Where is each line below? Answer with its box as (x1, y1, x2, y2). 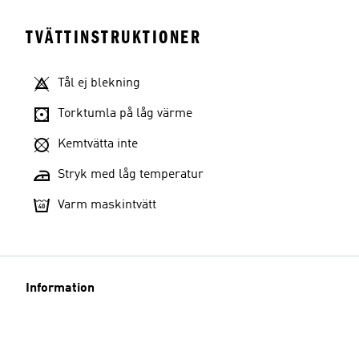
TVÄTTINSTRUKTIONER (26, 26, 201, 48)
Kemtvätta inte (58, 138, 138, 151)
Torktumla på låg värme (58, 107, 192, 120)
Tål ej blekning (58, 77, 140, 90)
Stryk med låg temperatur (58, 168, 204, 181)
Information (26, 282, 95, 295)
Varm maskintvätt (58, 199, 156, 212)
